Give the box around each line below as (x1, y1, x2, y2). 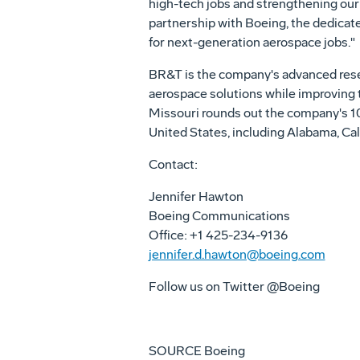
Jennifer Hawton (148, 189, 243, 204)
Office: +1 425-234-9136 (148, 227, 288, 243)
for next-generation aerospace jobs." (148, 35, 355, 50)
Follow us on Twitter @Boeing (148, 279, 320, 294)
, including (227, 125, 287, 140)
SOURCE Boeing (148, 343, 245, 358)
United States (148, 125, 227, 140)
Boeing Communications (148, 208, 290, 223)
